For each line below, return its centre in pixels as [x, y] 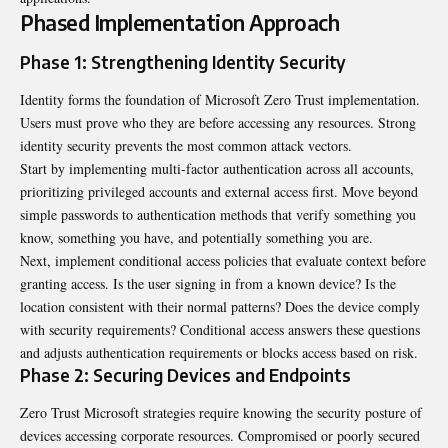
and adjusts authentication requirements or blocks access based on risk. [219, 352]
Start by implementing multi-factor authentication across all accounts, [217, 168]
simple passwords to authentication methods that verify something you [218, 214]
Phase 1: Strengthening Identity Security [183, 61]
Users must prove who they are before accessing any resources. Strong [218, 122]
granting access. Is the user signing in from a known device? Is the [208, 283]
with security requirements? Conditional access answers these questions [220, 329]
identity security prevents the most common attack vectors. [186, 145]
